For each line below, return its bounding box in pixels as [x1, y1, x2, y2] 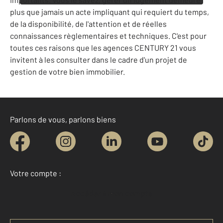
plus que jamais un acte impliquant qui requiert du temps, [10, 7, 209, 16]
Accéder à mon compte [76, 188, 152, 198]
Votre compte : [10, 168, 61, 178]
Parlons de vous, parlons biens [10, 114, 116, 124]
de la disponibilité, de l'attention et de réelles [10, 19, 167, 28]
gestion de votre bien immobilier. [10, 67, 125, 76]
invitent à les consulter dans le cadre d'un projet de [10, 55, 187, 64]
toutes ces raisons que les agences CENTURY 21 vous [10, 43, 196, 52]
